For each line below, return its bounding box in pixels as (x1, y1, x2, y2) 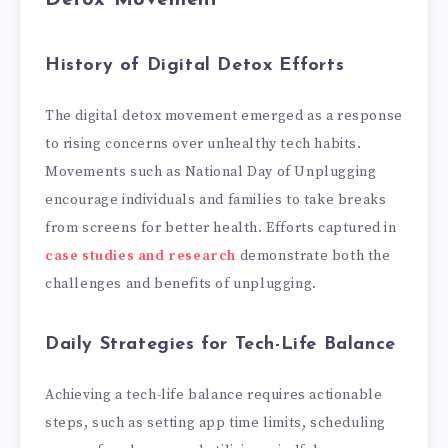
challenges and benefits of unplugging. (45, 274, 317, 293)
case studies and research (45, 246, 236, 265)
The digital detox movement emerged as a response (45, 106, 403, 125)
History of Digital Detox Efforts (45, 56, 345, 76)
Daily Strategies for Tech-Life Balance (45, 335, 396, 355)
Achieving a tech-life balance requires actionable (45, 385, 383, 404)
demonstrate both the (236, 246, 391, 265)
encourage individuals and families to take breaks (45, 190, 387, 209)
